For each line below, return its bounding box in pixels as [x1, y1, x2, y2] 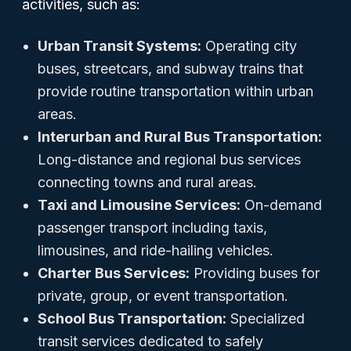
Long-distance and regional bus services [38, 151, 301, 168]
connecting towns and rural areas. [38, 174, 257, 190]
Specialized [226, 310, 305, 327]
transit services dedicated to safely [38, 333, 263, 349]
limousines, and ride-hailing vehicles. [38, 242, 273, 259]
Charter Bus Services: [38, 265, 190, 281]
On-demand [241, 197, 322, 213]
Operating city [201, 38, 297, 54]
